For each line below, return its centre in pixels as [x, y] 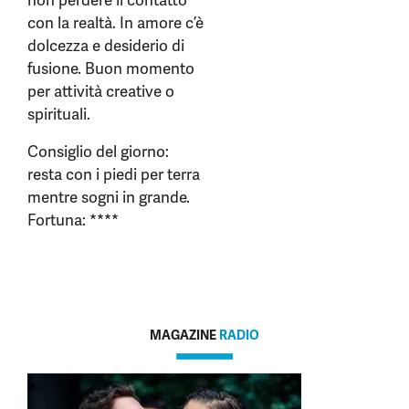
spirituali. [59, 114]
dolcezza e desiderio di [106, 46]
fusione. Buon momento [111, 68]
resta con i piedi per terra [114, 174]
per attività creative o [101, 91]
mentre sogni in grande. [109, 197]
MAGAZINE [184, 335]
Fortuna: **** [73, 220]
